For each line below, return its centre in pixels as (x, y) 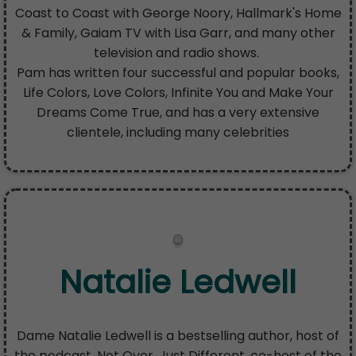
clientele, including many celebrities (178, 133)
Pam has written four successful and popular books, (178, 73)
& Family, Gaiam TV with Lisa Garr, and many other (178, 33)
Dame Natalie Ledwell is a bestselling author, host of (178, 336)
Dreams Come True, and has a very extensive (178, 113)
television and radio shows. (178, 53)
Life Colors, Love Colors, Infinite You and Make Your (178, 93)
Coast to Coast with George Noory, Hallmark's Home (178, 14)
